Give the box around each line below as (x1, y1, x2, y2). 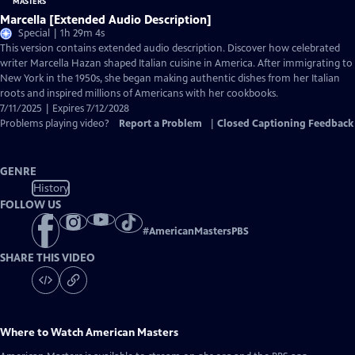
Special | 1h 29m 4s (18, 27, 105, 40)
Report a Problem (119, 117, 202, 130)
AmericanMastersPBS (149, 225, 249, 239)
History (32, 181, 69, 195)
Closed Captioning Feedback (217, 117, 353, 130)
